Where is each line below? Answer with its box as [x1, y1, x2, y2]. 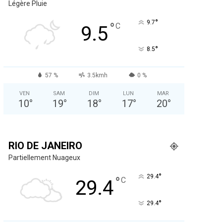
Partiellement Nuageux [8, 153, 80, 162]
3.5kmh [87, 71, 108, 79]
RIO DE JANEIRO [8, 139, 82, 152]
